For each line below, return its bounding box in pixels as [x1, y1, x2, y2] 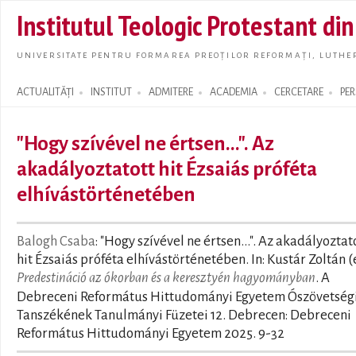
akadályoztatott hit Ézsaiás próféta [17, 158, 317, 180]
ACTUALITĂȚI [17, 87, 74, 98]
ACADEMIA [210, 87, 257, 98]
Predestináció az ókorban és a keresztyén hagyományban [17, 270, 315, 285]
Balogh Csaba [17, 234, 95, 249]
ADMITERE [149, 87, 193, 98]
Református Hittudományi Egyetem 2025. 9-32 [17, 326, 284, 341]
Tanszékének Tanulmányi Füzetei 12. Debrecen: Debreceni [17, 308, 351, 323]
